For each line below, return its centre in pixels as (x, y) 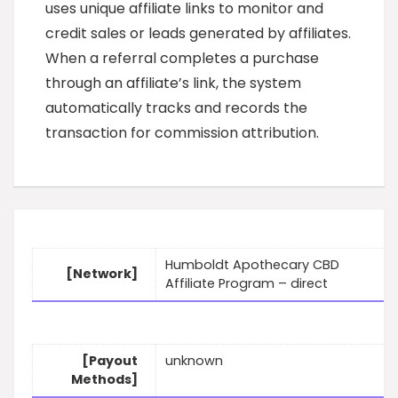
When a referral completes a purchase (182, 58)
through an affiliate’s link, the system (173, 83)
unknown (194, 361)
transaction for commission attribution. (182, 133)
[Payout (110, 361)
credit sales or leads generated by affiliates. (198, 33)
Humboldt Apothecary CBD (252, 265)
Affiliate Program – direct (247, 284)
